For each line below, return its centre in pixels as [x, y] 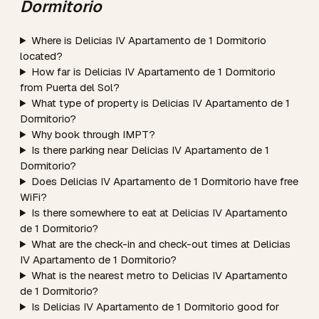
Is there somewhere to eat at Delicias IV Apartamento [159, 213]
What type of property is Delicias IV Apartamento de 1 [160, 103]
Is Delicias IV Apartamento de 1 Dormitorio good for [155, 307]
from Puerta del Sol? [70, 87]
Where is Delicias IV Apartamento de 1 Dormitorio [148, 40]
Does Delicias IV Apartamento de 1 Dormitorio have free [164, 181]
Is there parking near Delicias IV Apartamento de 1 [150, 150]
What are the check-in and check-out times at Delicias [161, 244]
